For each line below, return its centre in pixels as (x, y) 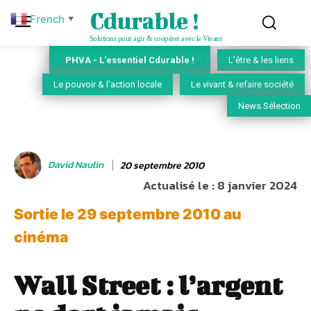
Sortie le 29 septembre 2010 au (128, 215)
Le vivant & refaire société (242, 85)
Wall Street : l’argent (148, 286)
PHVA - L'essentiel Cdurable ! (130, 60)
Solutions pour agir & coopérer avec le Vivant (155, 38)
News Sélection (269, 106)
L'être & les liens (261, 60)
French (47, 19)
